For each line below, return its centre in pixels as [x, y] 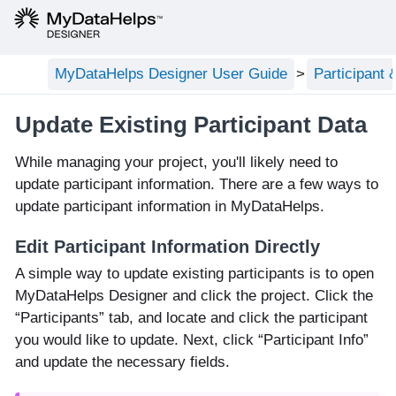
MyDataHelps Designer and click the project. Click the [194, 295]
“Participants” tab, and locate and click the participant [191, 317]
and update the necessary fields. [122, 362]
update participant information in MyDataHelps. [170, 206]
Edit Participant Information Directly [168, 247]
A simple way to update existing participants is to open [194, 273]
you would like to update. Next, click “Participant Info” [192, 339]
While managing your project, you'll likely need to [176, 162]
